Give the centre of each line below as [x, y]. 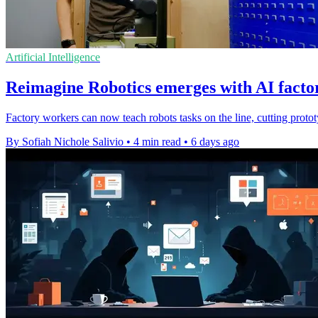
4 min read [157, 142]
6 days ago [215, 142]
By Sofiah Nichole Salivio [65, 142]
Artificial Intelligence [53, 57]
